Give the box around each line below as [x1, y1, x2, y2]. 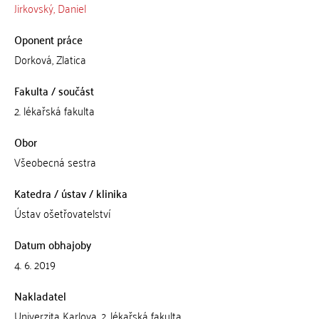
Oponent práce [14, 29, 83, 49]
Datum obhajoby [14, 234, 91, 254]
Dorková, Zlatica [14, 49, 86, 69]
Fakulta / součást [14, 80, 94, 100]
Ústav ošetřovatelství [14, 203, 110, 223]
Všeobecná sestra [14, 152, 96, 172]
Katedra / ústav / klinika [14, 183, 127, 203]
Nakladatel [14, 286, 66, 305]
